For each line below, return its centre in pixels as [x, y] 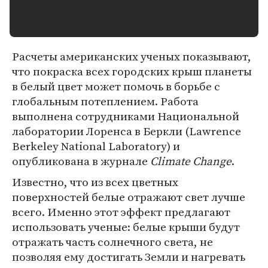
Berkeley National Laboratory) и [96, 146]
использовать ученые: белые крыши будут [126, 227]
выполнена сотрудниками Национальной [126, 116]
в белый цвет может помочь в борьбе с [116, 86]
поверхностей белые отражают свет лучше [129, 197]
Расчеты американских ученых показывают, [132, 56]
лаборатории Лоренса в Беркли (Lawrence [127, 131]
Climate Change [191, 161]
